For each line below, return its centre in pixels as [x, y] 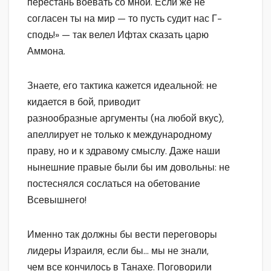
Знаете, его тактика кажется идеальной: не [122, 86]
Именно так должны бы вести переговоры [122, 235]
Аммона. [46, 51]
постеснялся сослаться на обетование [114, 184]
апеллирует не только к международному [119, 135]
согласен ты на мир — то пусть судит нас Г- [125, 19]
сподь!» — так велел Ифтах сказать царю [118, 35]
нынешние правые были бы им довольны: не [129, 168]
